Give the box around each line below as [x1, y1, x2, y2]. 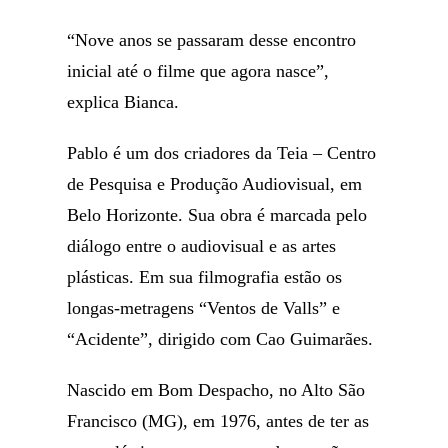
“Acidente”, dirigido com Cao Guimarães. [67, 329, 374, 349]
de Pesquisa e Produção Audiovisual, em [67, 174, 363, 194]
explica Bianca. [67, 92, 180, 112]
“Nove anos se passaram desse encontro [67, 30, 357, 50]
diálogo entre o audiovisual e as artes [67, 236, 337, 256]
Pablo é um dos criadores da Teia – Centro [67, 143, 377, 163]
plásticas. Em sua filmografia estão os [67, 267, 343, 287]
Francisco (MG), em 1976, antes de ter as [67, 411, 370, 431]
